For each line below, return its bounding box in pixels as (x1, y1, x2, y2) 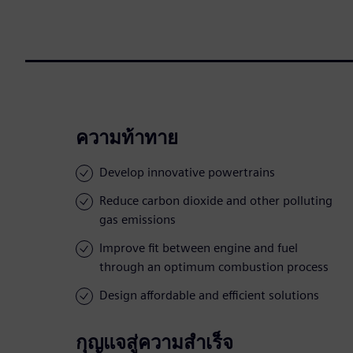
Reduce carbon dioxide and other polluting (99, 193, 333, 209)
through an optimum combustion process (99, 259, 329, 275)
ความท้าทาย (76, 126, 178, 150)
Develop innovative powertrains (99, 165, 275, 180)
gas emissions (99, 212, 176, 228)
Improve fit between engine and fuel (99, 240, 298, 256)
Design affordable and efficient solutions (99, 288, 319, 303)
